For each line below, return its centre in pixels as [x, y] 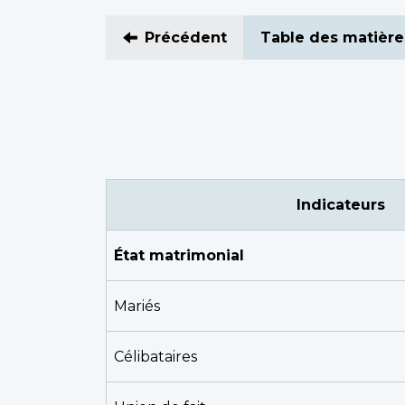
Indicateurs [340, 205]
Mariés [137, 306]
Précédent [186, 38]
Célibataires [155, 357]
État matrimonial [179, 255]
